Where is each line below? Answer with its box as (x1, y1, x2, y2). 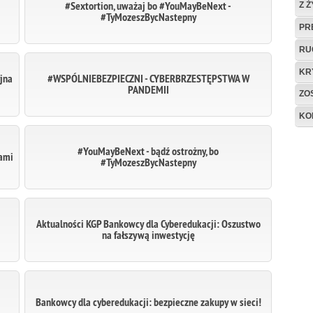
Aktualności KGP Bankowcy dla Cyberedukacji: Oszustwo (36, 217, 261, 231)
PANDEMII (127, 82, 169, 97)
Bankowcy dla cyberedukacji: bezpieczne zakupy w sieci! (35, 295, 261, 310)
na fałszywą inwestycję (101, 228, 195, 242)
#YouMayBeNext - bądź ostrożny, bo (78, 144, 219, 159)
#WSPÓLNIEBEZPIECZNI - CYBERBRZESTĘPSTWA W (47, 71, 249, 86)
